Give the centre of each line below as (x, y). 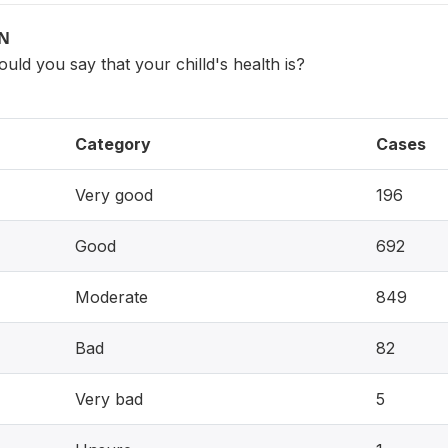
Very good (114, 195)
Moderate (111, 297)
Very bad (109, 399)
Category (113, 144)
